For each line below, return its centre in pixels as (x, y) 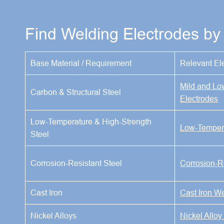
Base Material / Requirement (81, 63)
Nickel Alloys (53, 215)
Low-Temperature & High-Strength (91, 121)
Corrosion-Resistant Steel (76, 163)
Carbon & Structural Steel (76, 92)
